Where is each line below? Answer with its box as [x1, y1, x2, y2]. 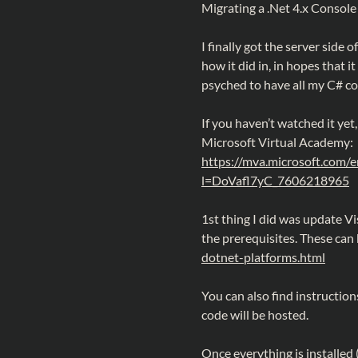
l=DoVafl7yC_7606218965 [201, 172, 349, 188]
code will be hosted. [201, 306, 308, 322]
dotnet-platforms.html [201, 249, 325, 265]
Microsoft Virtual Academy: [201, 133, 353, 149]
